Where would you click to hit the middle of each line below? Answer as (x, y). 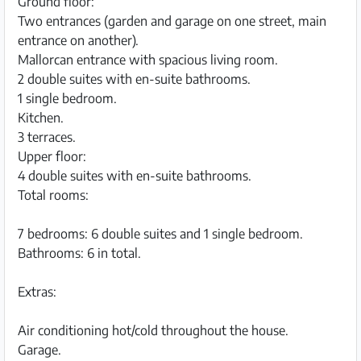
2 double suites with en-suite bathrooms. (134, 79)
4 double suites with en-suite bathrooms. (135, 176)
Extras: (37, 292)
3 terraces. (47, 137)
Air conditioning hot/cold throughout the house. (153, 330)
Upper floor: (52, 156)
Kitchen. (41, 118)
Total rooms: (53, 195)
